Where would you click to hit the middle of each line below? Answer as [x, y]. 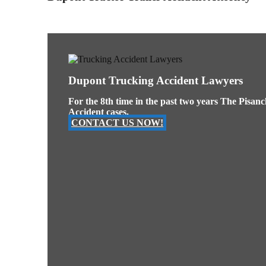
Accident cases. [99, 112]
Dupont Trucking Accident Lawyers [156, 80]
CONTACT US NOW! [117, 123]
